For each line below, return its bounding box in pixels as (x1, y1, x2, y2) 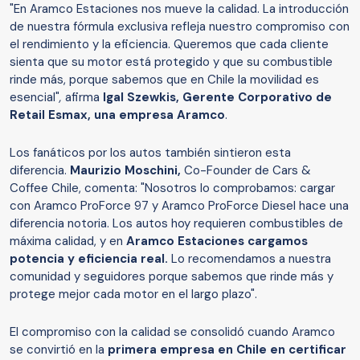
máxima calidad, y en (10, 233, 126, 250)
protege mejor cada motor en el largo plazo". (10, 286, 257, 303)
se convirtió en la (10, 342, 108, 358)
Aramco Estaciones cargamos (126, 233, 308, 250)
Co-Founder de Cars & (181, 162, 311, 179)
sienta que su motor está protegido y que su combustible (10, 54, 333, 71)
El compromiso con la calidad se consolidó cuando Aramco (10, 324, 335, 341)
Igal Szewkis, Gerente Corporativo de (103, 89, 332, 106)
